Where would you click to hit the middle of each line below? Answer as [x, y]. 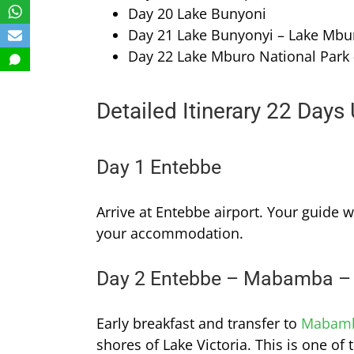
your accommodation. [170, 233]
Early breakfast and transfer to [199, 324]
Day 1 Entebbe [159, 168]
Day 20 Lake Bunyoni [197, 14]
